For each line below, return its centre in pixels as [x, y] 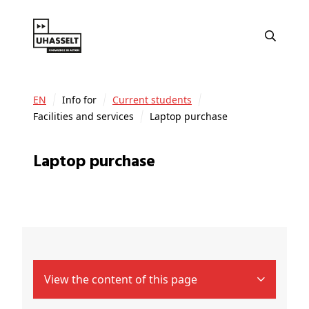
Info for [79, 100]
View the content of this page [121, 280]
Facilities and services [83, 117]
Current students [155, 100]
